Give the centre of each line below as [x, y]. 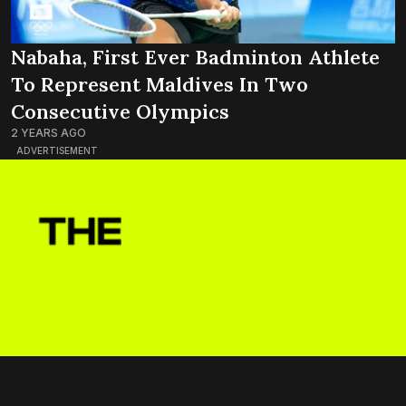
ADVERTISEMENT [57, 151]
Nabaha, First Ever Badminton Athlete [195, 58]
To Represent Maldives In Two [159, 85]
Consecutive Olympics [120, 112]
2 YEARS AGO [48, 133]
